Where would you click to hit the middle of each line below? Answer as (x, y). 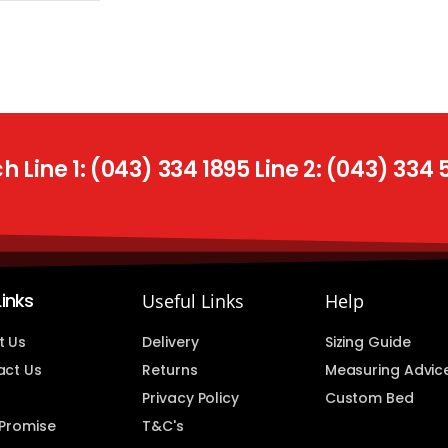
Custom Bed (369, 398)
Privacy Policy (190, 398)
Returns (170, 370)
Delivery (170, 342)
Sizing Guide (367, 342)
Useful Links (193, 301)
